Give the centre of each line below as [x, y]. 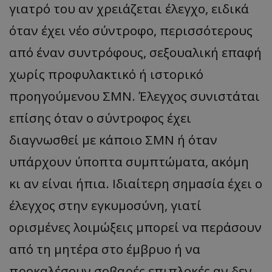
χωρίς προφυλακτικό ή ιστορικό [106, 74]
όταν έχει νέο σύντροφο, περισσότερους [131, 30]
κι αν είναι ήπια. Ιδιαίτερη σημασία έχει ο [136, 183]
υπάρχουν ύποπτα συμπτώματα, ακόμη [129, 161]
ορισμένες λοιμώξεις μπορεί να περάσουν [135, 227]
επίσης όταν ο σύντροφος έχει [100, 117]
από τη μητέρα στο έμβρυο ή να [105, 249]
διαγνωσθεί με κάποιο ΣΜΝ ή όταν [113, 139]
